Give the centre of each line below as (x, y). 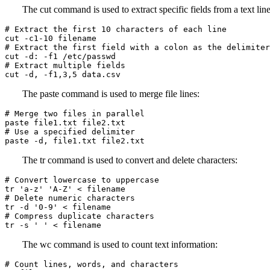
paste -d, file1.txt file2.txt (75, 141)
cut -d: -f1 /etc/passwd (60, 56)
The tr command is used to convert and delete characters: (130, 160)
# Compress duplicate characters (80, 216)
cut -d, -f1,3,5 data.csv (63, 74)
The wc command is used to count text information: (120, 244)
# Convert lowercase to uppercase (82, 180)
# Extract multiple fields (65, 65)
